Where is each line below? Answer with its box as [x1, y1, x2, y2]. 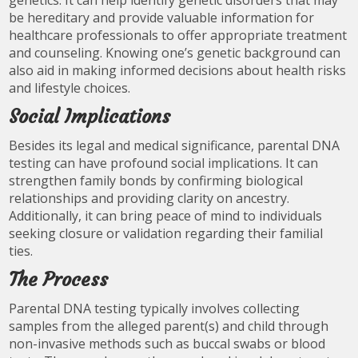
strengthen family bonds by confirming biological [9, 172, 304, 189]
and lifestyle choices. [9, 79, 131, 97]
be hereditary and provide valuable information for [9, 9, 315, 26]
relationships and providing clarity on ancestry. [9, 189, 290, 207]
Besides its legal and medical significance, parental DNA [9, 137, 340, 154]
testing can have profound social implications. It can [9, 154, 319, 172]
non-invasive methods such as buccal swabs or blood [9, 335, 326, 352]
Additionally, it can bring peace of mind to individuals [9, 207, 323, 225]
